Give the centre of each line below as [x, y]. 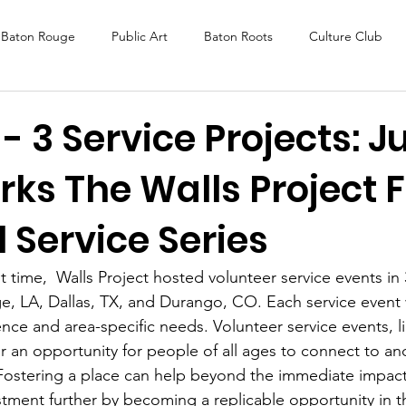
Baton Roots [238, 36]
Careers [107, 181]
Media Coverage [285, 108]
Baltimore [174, 108]
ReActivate [196, 181]
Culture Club [346, 36]
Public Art [140, 36]
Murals [92, 108]
